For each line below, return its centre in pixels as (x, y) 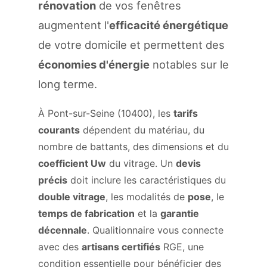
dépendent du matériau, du (142, 130)
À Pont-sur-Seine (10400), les (106, 113)
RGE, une (182, 247)
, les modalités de (147, 197)
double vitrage (72, 197)
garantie (180, 213)
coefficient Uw (72, 163)
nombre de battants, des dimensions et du (133, 147)
